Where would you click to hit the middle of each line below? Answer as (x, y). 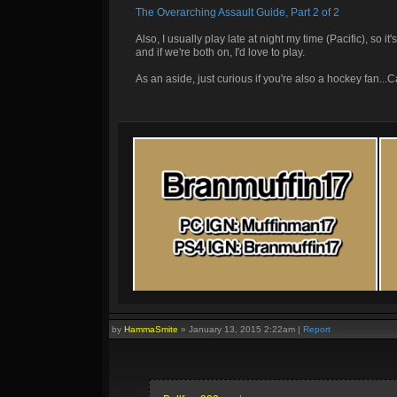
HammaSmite (151, 329)
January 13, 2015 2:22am (242, 329)
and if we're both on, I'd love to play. (220, 52)
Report (317, 329)
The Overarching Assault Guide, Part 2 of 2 (237, 12)
